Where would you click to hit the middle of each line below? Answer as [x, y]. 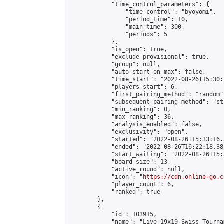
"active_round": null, [127, 169]
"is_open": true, [118, 49]
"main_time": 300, [127, 27]
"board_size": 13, [120, 162]
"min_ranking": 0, [120, 109]
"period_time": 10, [129, 19]
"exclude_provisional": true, [139, 57]
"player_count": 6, [122, 184]
